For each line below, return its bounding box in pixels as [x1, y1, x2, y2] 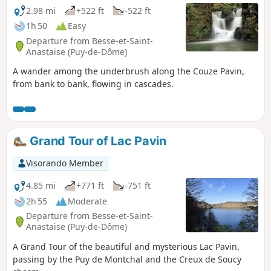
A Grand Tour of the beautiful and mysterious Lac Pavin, [13, 240, 240, 252]
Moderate [68, 195, 107, 207]
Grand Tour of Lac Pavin [27, 134, 166, 149]
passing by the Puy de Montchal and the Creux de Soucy [13, 253, 241, 265]
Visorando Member [25, 157, 103, 169]
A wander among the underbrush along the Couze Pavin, [13, 65, 244, 77]
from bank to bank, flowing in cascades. [13, 78, 174, 90]
